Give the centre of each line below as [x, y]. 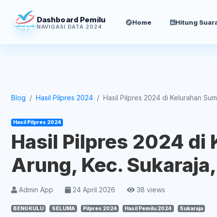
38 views [150, 189]
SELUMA [63, 208]
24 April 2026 [93, 189]
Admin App [35, 189]
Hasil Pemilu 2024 [148, 208]
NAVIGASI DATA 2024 [69, 26]
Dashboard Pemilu [71, 19]
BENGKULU [29, 208]
